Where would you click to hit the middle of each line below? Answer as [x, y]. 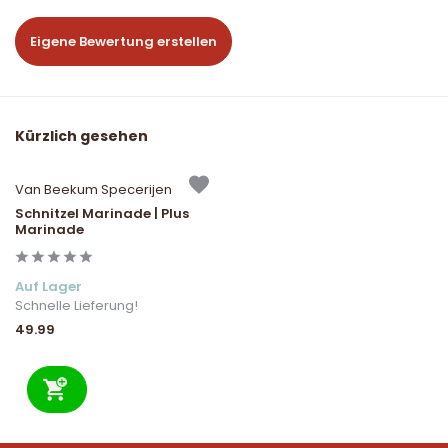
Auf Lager [48, 287]
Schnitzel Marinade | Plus [102, 214]
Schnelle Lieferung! [76, 306]
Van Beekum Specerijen [93, 190]
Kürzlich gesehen [81, 136]
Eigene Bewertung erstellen [123, 42]
